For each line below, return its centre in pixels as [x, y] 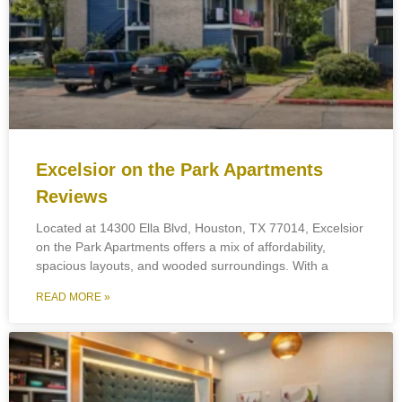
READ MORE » [73, 297]
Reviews [72, 197]
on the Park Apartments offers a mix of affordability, [181, 247]
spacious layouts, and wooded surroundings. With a [182, 266]
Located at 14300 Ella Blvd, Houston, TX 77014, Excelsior [200, 228]
